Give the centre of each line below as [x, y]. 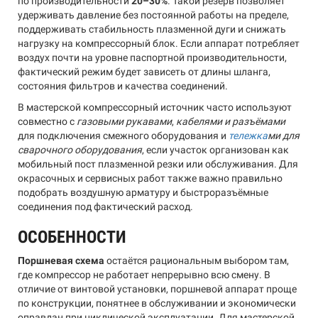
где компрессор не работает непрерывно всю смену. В [144, 275]
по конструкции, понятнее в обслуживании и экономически [157, 303]
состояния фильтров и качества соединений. [123, 86]
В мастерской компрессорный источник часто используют [155, 107]
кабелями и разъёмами [231, 121]
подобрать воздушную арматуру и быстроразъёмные [143, 192]
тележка [248, 136]
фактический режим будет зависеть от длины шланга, [144, 72]
